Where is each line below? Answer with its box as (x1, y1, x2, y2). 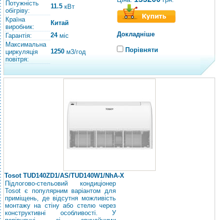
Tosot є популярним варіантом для (5, 187, 116, 194)
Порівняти (125, 46, 158, 54)
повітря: (5, 55, 29, 63)
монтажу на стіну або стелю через (5, 202, 116, 209)
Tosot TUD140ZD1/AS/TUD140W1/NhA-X (4, 172, 124, 179)
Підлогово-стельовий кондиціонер (5, 180, 116, 187)
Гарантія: (5, 32, 32, 39)
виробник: (5, 23, 34, 30)
